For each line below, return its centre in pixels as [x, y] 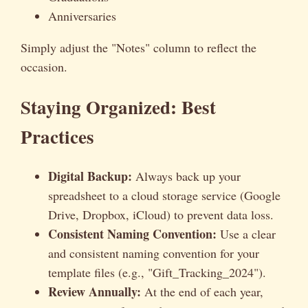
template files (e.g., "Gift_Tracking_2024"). [157, 273]
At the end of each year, [202, 292]
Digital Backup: [90, 176]
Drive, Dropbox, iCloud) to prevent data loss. [161, 215]
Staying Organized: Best [118, 107]
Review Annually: [95, 292]
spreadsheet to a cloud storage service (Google [164, 196]
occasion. [44, 67]
